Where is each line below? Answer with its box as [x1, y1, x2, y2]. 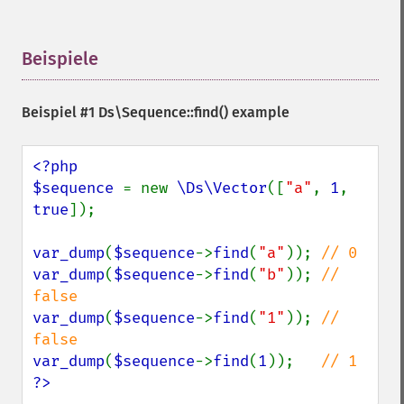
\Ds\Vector [177, 179, 267, 197]
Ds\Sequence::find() [98, 104, 228, 121]
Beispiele [22, 48, 98, 69]
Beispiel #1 [22, 104, 98, 121]
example [228, 104, 289, 121]
